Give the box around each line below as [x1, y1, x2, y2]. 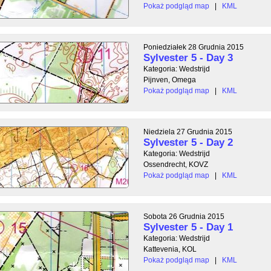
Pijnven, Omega [143, 75, 196, 84]
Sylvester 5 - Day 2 [143, 136, 233, 148]
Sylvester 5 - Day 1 [143, 221, 233, 233]
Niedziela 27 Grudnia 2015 [143, 127, 232, 136]
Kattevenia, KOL [143, 244, 197, 253]
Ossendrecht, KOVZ [143, 160, 208, 169]
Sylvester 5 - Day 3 [143, 51, 233, 64]
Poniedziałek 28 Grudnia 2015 [143, 42, 244, 51]
